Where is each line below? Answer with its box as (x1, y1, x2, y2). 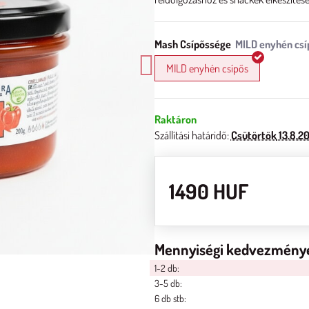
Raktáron (154, 112, 197, 126)
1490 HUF (168, 178, 248, 204)
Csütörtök (230, 128, 277, 142)
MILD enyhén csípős (166, 61, 248, 75)
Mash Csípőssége (154, 37, 231, 51)
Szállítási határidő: (154, 128, 231, 142)
